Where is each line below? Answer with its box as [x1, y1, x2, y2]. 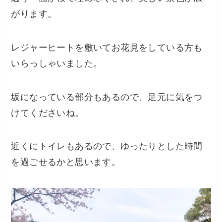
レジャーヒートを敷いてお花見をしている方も [11, 42, 203, 53]
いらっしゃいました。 [11, 58, 103, 68]
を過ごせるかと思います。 [11, 157, 121, 167]
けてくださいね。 [11, 108, 84, 118]
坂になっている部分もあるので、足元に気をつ [11, 92, 203, 102]
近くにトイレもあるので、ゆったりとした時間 [11, 141, 203, 152]
